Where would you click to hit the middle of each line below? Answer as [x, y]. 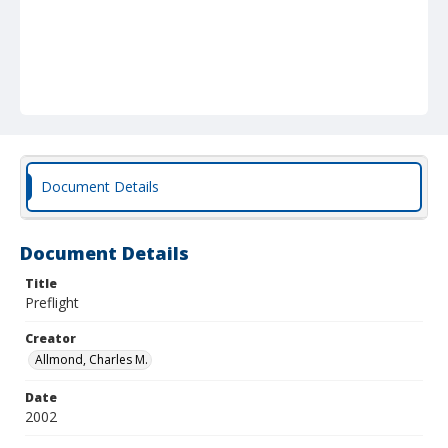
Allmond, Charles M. [91, 359]
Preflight [52, 302]
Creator [50, 338]
